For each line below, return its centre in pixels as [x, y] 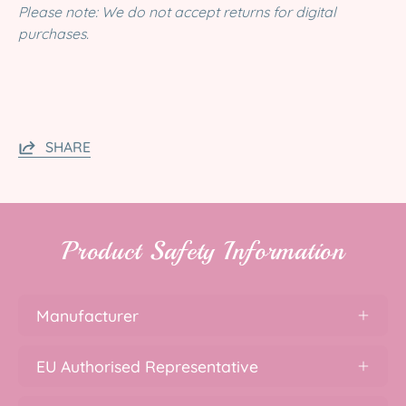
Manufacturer [87, 315]
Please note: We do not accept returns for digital [177, 12]
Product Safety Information [203, 251]
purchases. [53, 34]
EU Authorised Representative [147, 366]
